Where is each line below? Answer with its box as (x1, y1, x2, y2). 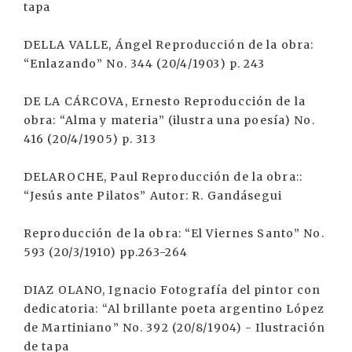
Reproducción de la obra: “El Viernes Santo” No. (24, 226, 324, 240)
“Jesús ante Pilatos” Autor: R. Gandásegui (24, 189, 282, 203)
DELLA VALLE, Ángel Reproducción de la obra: (24, 38, 314, 52)
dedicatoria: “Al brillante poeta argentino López (24, 302, 324, 316)
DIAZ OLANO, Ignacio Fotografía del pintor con (24, 283, 321, 297)
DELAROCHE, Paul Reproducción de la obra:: (24, 170, 302, 184)
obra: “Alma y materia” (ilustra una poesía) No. (24, 113, 315, 127)
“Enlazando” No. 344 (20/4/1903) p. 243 (24, 57, 266, 71)
